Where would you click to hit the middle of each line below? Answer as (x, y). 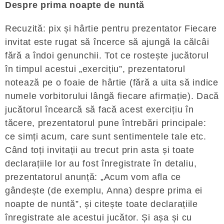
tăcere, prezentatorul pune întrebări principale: (106, 123)
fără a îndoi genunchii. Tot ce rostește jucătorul (107, 55)
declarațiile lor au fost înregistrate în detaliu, (101, 163)
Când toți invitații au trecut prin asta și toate (100, 150)
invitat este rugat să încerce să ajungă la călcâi (107, 42)
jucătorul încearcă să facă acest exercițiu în (99, 109)
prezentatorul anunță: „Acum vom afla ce (93, 177)
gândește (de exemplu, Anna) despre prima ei (104, 190)
